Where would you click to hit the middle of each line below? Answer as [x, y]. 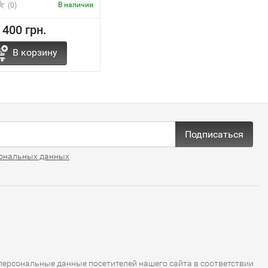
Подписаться [214, 134]
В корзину [35, 52]
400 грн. [24, 30]
